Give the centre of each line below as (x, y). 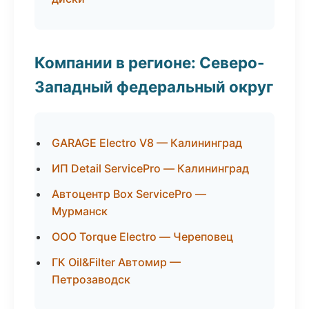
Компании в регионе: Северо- (150, 62)
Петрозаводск (91, 279)
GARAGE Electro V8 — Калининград (147, 143)
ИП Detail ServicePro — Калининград (150, 168)
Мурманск (80, 211)
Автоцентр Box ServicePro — (129, 194)
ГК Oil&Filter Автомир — (116, 262)
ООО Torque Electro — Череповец (142, 237)
